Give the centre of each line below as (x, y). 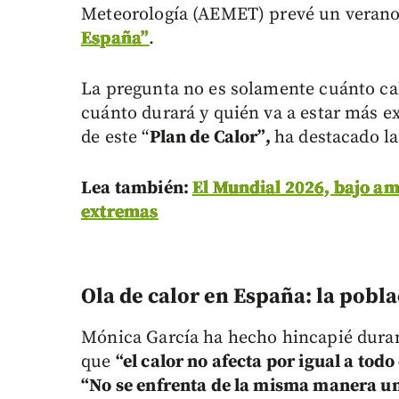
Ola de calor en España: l (203, 296)
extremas (120, 212)
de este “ (115, 137)
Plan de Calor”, (212, 137)
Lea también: (137, 188)
